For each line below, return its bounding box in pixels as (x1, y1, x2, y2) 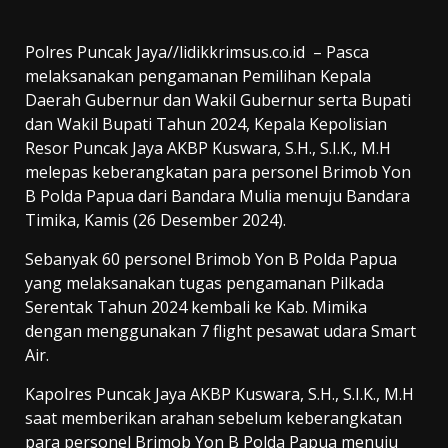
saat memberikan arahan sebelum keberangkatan (25, 407, 402, 430)
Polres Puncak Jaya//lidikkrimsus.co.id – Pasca (25, 41, 369, 64)
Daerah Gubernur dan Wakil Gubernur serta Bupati (25, 89, 411, 112)
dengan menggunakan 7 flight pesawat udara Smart (25, 320, 416, 343)
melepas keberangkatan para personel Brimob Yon (25, 161, 411, 184)
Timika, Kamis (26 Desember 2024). (25, 209, 286, 232)
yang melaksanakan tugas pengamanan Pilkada (25, 272, 384, 295)
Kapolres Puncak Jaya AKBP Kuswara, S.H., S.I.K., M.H (25, 383, 414, 406)
